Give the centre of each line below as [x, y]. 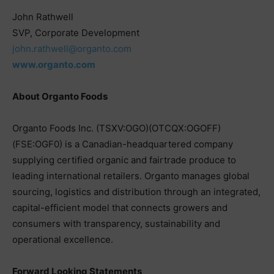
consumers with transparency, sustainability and [116, 224]
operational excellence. [63, 239]
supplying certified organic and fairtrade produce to [124, 160]
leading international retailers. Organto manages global [131, 176]
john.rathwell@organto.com [72, 49]
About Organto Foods [60, 96]
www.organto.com [54, 65]
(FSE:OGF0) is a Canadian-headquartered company [123, 144]
